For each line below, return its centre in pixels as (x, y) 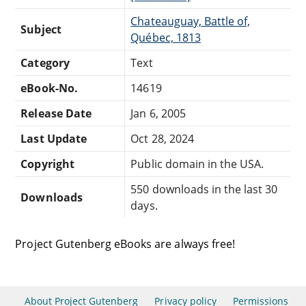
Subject (41, 29)
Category (45, 62)
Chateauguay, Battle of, (191, 21)
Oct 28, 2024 (162, 138)
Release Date (56, 113)
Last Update (54, 138)
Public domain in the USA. (197, 164)
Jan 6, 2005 (158, 113)
